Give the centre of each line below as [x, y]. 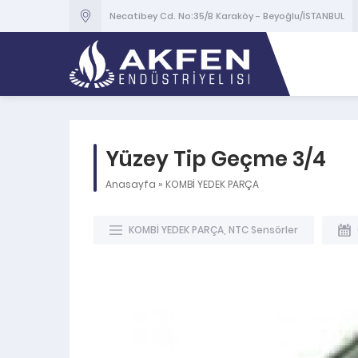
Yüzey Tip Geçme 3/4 [216, 159]
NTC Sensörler [263, 230]
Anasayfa [131, 184]
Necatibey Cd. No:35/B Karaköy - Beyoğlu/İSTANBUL [227, 16]
